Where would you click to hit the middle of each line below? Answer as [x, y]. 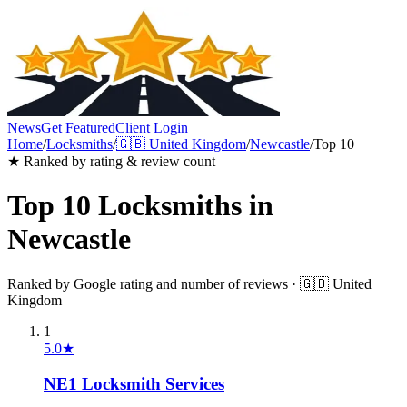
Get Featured [78, 128]
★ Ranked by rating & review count [111, 161]
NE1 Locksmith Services [134, 383]
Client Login [152, 128]
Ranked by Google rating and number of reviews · [154, 283]
